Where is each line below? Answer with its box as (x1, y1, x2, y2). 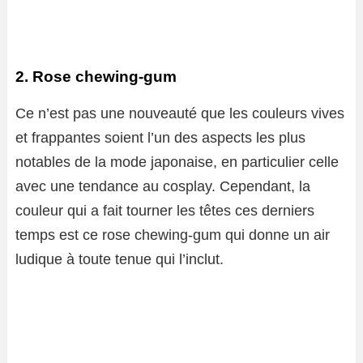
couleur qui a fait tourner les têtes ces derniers (15, 203, 314, 220)
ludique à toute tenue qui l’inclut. (15, 251, 224, 268)
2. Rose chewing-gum (15, 68, 177, 86)
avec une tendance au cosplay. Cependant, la (15, 178, 310, 195)
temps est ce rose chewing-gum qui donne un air (15, 227, 330, 244)
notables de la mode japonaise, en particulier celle (15, 154, 339, 171)
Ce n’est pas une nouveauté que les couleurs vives (15, 105, 344, 122)
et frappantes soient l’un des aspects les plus (15, 130, 305, 147)
